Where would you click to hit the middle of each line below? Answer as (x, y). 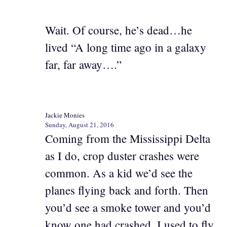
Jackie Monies (65, 115)
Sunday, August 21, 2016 (80, 125)
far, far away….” (83, 64)
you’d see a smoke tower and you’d (128, 207)
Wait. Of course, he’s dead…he (119, 30)
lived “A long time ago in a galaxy (126, 47)
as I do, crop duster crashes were (122, 156)
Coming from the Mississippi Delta (128, 139)
